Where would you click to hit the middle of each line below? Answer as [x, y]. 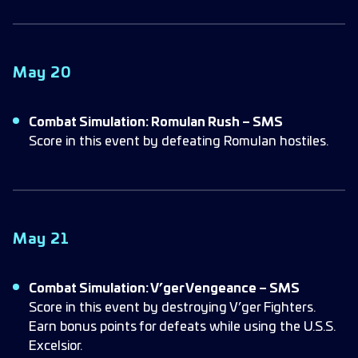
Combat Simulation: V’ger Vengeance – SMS [164, 288]
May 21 [41, 240]
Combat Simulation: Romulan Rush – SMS [156, 122]
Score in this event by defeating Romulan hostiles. [179, 141]
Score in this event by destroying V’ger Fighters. [172, 308]
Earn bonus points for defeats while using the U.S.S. [182, 327]
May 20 [42, 74]
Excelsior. [56, 346]
